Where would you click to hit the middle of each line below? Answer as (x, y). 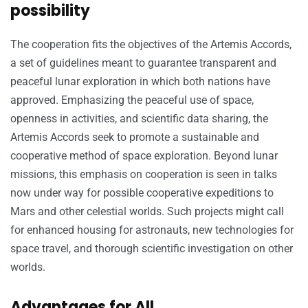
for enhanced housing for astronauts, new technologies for (152, 230)
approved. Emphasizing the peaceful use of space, (132, 100)
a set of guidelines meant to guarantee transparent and (143, 63)
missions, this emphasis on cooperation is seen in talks (144, 175)
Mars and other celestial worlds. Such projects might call (147, 212)
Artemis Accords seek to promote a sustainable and (135, 137)
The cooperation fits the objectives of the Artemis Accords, (151, 45)
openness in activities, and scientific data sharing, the (139, 119)
